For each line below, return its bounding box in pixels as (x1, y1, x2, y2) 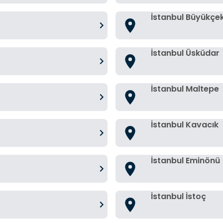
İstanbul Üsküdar (151, 47, 220, 59)
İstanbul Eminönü (151, 155, 220, 166)
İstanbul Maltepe (151, 83, 219, 95)
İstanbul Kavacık (151, 119, 219, 130)
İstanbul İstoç (151, 191, 206, 202)
